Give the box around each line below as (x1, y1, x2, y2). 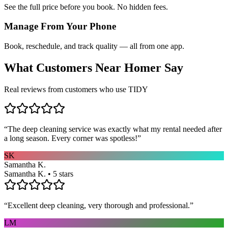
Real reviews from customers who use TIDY (4, 84, 148, 94)
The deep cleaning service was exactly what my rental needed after (8, 124, 222, 133)
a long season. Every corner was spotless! (4, 133, 137, 142)
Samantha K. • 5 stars (4, 169, 73, 178)
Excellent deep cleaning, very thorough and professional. (8, 201, 190, 210)
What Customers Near (4, 61, 124, 75)
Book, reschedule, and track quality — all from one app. (4, 42, 184, 51)
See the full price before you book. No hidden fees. (4, 2, 168, 11)
